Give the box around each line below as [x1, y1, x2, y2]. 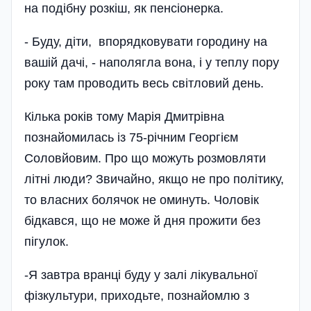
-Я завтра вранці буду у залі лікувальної [24, 268, 258, 282]
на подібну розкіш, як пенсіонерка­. [24, 1, 224, 15]
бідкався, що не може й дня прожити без [24, 214, 260, 228]
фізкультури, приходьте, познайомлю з [24, 289, 249, 303]
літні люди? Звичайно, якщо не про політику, [24, 172, 284, 186]
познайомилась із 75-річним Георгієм [24, 131, 238, 144]
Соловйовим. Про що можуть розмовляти [24, 151, 266, 165]
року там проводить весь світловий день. [24, 76, 264, 90]
